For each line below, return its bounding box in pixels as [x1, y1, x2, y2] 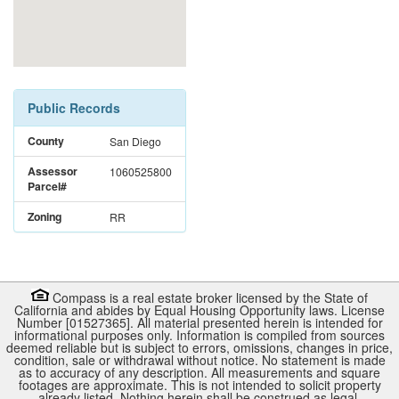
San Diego [110, 133, 161, 149]
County [28, 132, 64, 149]
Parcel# [28, 177, 67, 194]
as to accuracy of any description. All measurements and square [19, 362, 380, 381]
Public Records [28, 98, 120, 117]
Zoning [28, 208, 61, 224]
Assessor [28, 162, 77, 179]
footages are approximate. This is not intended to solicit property [18, 375, 381, 394]
